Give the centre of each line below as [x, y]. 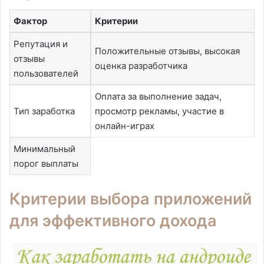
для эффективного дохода [113, 221]
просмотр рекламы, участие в [159, 111]
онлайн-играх [125, 126]
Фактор [30, 21]
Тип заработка [44, 111]
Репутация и [41, 44]
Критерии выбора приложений [131, 199]
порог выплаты [46, 163]
